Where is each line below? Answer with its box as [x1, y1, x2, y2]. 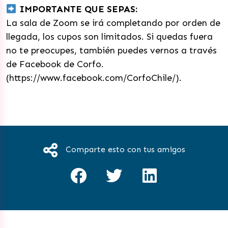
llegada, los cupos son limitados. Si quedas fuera [6, 31, 213, 42]
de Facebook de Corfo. [6, 59, 104, 70]
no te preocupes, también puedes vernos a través [6, 45, 217, 56]
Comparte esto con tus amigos [65, 144, 185, 154]
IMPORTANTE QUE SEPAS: [16, 4, 137, 15]
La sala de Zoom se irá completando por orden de [6, 17, 220, 28]
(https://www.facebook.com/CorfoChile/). [6, 72, 182, 83]
